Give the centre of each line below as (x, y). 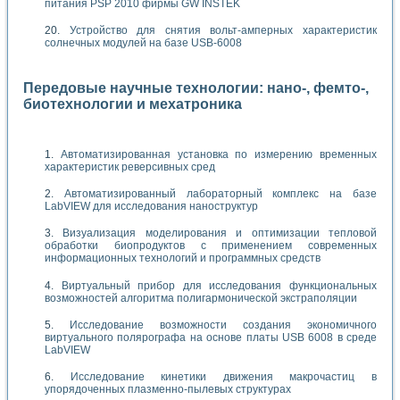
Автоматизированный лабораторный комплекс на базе (221, 193)
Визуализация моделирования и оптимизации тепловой (220, 233)
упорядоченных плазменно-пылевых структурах (168, 390)
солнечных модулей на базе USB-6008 (143, 42)
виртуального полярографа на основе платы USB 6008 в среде (211, 338)
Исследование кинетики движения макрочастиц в (224, 377)
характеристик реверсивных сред (130, 167)
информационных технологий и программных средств (183, 258)
